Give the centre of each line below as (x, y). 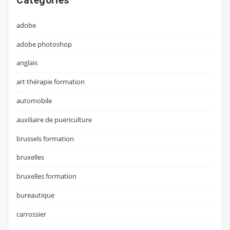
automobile (34, 100)
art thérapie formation (51, 82)
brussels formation (45, 138)
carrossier (32, 214)
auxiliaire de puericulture (54, 119)
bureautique (36, 195)
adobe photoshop (44, 44)
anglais (27, 63)
